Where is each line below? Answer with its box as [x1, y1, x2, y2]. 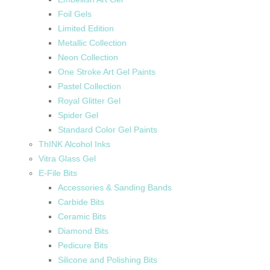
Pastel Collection [58, 81, 121, 91]
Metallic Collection [58, 37, 127, 48]
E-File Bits [39, 168, 77, 178]
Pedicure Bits [58, 240, 108, 250]
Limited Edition [58, 23, 114, 33]
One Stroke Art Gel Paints [58, 66, 155, 77]
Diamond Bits [58, 225, 108, 236]
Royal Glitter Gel [58, 95, 121, 105]
